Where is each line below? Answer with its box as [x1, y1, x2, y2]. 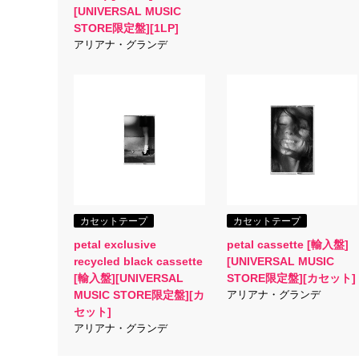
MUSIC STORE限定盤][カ [74, 288, 204, 301]
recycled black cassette [74, 255, 203, 268]
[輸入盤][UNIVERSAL [74, 272, 184, 284]
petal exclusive [74, 238, 156, 251]
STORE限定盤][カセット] [226, 272, 356, 284]
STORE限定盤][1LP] [74, 22, 179, 35]
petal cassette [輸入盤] [226, 238, 349, 251]
